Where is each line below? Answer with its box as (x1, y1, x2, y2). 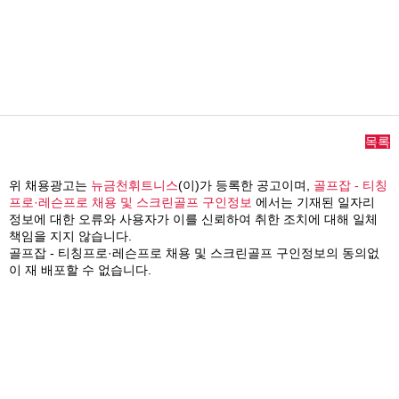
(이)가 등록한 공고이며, (178, 178, 313, 193)
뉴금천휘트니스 (91, 178, 178, 193)
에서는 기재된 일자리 (252, 195, 375, 210)
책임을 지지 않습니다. (9, 229, 132, 244)
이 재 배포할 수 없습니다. (9, 263, 151, 278)
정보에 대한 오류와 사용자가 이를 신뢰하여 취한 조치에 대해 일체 (9, 212, 378, 227)
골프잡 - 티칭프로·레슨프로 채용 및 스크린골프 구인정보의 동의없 (9, 246, 379, 261)
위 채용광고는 (9, 178, 91, 193)
